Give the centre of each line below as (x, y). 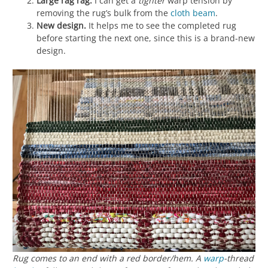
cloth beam (193, 13)
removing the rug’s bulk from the (103, 13)
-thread (239, 258)
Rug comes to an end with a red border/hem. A (108, 258)
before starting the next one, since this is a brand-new (146, 38)
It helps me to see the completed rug (162, 26)
